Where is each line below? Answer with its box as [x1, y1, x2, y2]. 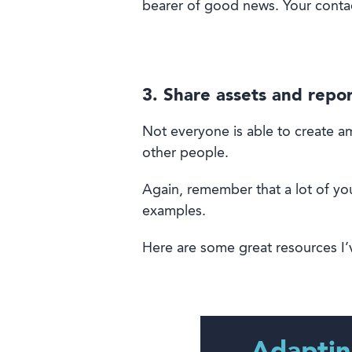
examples [141, 204, 202, 219]
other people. [141, 146, 229, 161]
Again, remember [141, 183, 252, 198]
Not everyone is [141, 125, 247, 140]
